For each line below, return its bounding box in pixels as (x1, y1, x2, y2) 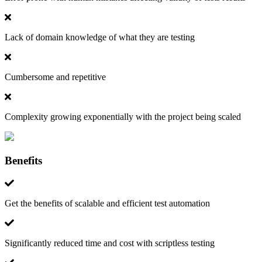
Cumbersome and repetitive (5, 72, 106, 82)
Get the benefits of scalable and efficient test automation (5, 198, 210, 208)
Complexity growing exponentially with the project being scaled (5, 112, 241, 122)
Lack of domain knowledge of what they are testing (5, 32, 195, 43)
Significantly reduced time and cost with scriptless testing (5, 237, 215, 248)
